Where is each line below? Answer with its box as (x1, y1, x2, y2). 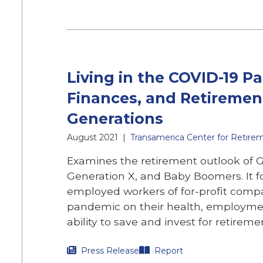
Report (154, 245, 183, 256)
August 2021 (67, 132, 118, 143)
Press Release (81, 245, 139, 256)
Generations (67, 110, 163, 127)
